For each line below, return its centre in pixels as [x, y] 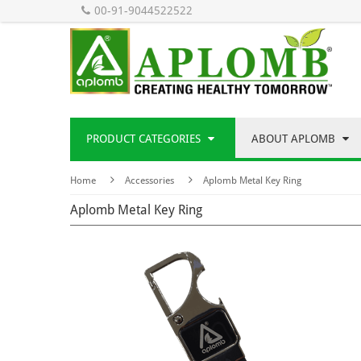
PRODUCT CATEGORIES [145, 139]
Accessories [149, 181]
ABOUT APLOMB [295, 139]
